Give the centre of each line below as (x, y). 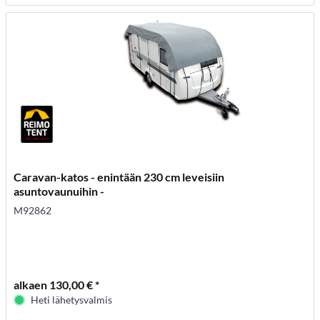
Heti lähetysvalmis (72, 299)
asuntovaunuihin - (59, 191)
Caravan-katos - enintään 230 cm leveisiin (119, 176)
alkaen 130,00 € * (57, 284)
